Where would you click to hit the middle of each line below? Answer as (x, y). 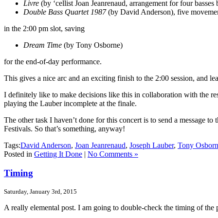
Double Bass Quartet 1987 (65, 12)
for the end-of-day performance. (53, 62)
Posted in (19, 154)
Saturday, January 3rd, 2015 (40, 191)
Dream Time (43, 45)
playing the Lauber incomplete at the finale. (70, 104)
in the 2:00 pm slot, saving (44, 29)
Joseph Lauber (152, 145)
